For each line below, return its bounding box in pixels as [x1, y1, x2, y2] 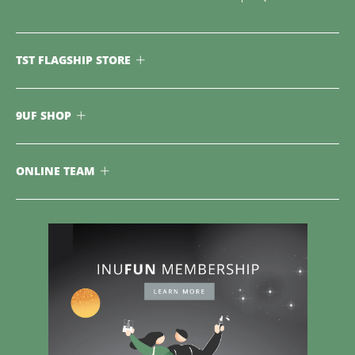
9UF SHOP [16, 110, 71, 122]
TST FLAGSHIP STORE [16, 55, 131, 67]
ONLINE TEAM [16, 166, 95, 177]
